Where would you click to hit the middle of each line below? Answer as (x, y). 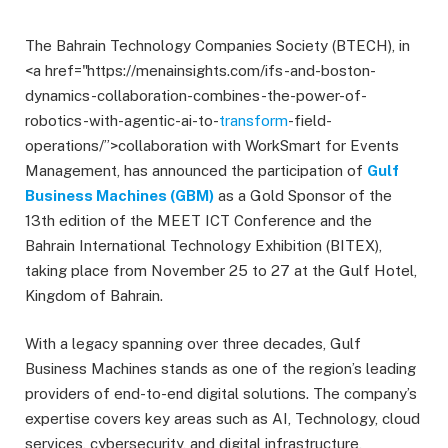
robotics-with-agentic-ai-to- (122, 120)
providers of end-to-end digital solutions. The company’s (221, 394)
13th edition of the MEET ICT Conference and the (198, 220)
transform (253, 120)
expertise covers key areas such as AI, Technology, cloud (222, 419)
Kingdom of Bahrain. (94, 295)
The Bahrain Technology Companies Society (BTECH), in (217, 45)
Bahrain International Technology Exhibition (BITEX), (203, 245)
